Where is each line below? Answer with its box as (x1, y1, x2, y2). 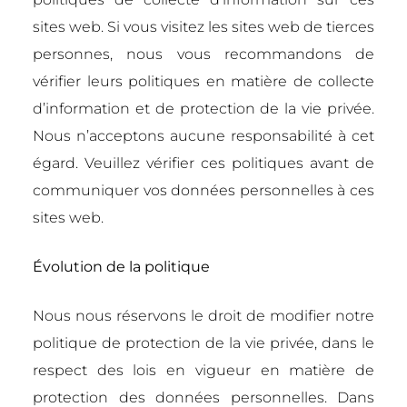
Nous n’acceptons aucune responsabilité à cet (33, 127, 374, 144)
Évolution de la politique (33, 258, 210, 275)
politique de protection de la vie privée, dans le (33, 334, 374, 352)
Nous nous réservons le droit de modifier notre (33, 307, 374, 324)
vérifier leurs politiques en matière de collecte (33, 73, 374, 90)
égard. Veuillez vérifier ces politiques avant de (33, 154, 374, 172)
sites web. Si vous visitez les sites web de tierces (33, 18, 374, 35)
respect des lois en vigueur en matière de (33, 362, 374, 379)
